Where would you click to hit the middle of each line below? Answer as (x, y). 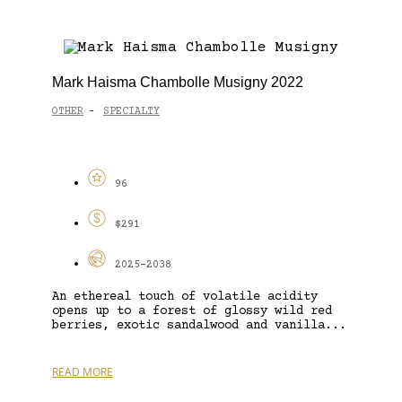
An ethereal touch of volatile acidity (185, 297)
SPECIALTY (131, 112)
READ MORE (83, 371)
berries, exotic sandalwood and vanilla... (199, 325)
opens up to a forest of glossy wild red (192, 311)
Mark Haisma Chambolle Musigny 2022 (178, 82)
